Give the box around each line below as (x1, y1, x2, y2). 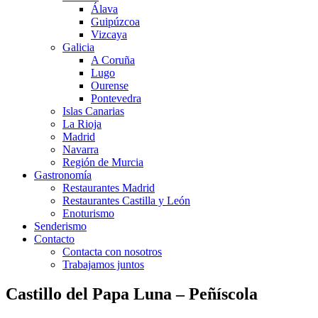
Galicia (62, 40, 94, 53)
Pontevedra (91, 92, 141, 104)
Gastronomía (34, 168, 92, 181)
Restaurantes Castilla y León (62, 194, 190, 207)
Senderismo (34, 219, 87, 232)
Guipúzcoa (91, 15, 140, 28)
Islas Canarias (62, 104, 124, 117)
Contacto (34, 232, 75, 245)
